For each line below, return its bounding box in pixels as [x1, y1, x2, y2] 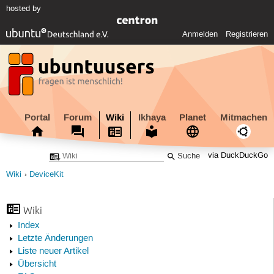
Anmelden [182, 29, 218, 40]
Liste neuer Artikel [17, 246, 89, 257]
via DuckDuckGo [208, 151, 268, 161]
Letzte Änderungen [17, 233, 93, 245]
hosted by [6, 4, 41, 14]
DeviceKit [29, 170, 64, 180]
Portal [24, 111, 50, 124]
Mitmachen [220, 111, 267, 124]
